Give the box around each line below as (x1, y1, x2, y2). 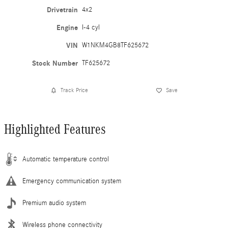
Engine (56, 23, 78, 32)
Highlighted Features (4, 121, 106, 137)
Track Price (60, 87, 88, 94)
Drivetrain (47, 5, 78, 14)
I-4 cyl (82, 23, 100, 32)
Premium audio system (22, 198, 86, 207)
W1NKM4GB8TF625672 (82, 41, 149, 49)
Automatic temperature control (22, 155, 109, 163)
